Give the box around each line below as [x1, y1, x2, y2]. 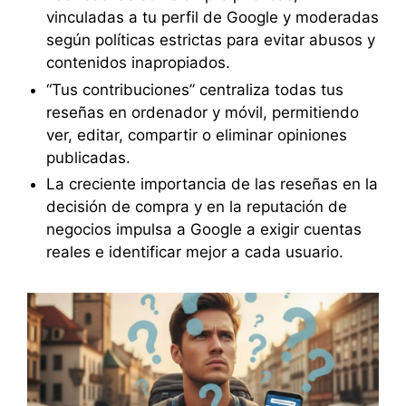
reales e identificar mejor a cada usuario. [45, 243, 343, 262]
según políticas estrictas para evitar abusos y [45, 30, 375, 49]
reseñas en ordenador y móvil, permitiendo [45, 102, 359, 121]
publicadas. [45, 148, 130, 167]
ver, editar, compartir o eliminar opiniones [45, 125, 347, 144]
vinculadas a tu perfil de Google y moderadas [45, 7, 379, 26]
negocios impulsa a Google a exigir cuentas [45, 220, 362, 239]
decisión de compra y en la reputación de [45, 198, 347, 217]
